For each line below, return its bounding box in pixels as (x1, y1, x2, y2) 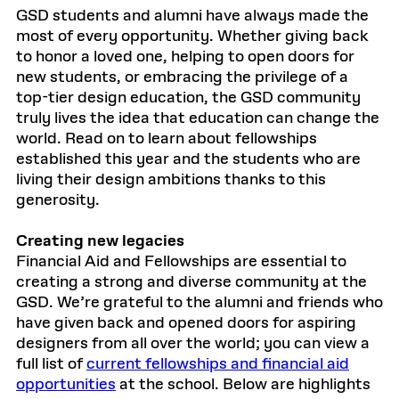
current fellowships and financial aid (86, 354, 349, 375)
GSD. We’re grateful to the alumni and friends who (16, 292, 383, 313)
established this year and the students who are (16, 149, 361, 170)
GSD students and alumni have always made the (16, 5, 369, 27)
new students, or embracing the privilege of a (16, 67, 348, 88)
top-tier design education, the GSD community (16, 87, 361, 109)
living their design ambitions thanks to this (16, 169, 326, 191)
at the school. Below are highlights (116, 374, 370, 395)
